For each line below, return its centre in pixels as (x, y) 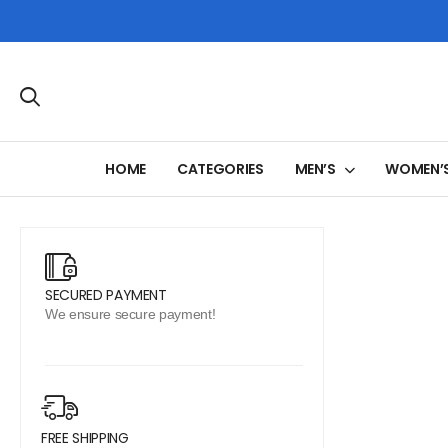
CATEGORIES (220, 169)
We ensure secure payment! (130, 314)
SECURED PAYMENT (106, 295)
